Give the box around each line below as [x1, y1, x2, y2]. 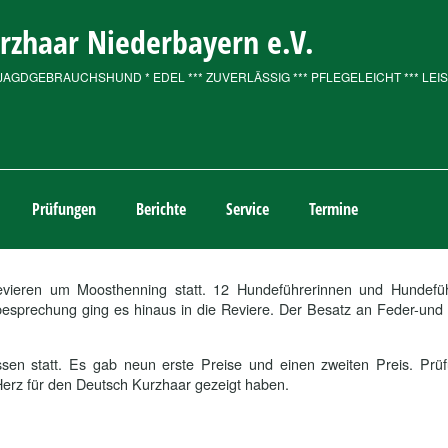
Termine [309, 198, 358, 220]
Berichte [136, 198, 186, 220]
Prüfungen [32, 198, 96, 220]
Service [226, 198, 269, 220]
